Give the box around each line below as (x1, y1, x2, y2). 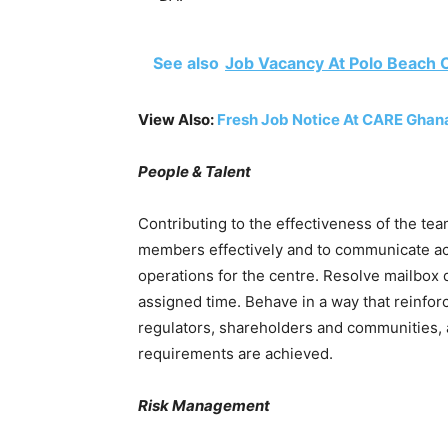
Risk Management (138, 396, 270, 415)
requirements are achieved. (138, 344, 333, 363)
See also (153, 53, 219, 73)
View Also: (138, 110, 217, 129)
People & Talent (138, 162, 251, 181)
